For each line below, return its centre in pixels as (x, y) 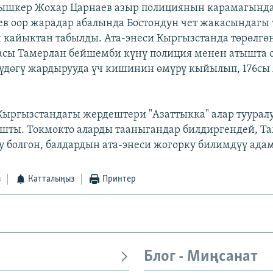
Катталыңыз (51, 179)
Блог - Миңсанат (201, 257)
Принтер (119, 179)
